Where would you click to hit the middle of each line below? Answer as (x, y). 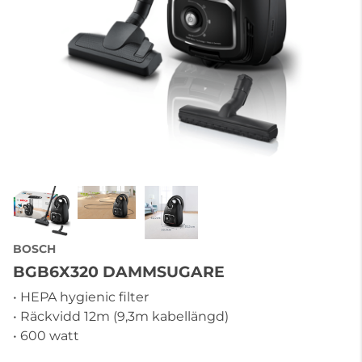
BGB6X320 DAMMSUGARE (119, 271)
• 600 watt (46, 335)
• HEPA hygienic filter (81, 297)
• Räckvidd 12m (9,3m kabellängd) (121, 316)
